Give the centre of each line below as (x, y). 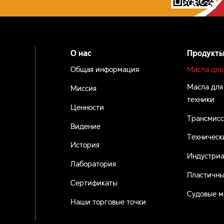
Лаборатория (93, 163)
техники (200, 98)
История (85, 144)
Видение (85, 125)
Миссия (83, 88)
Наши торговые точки (108, 201)
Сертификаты (94, 182)
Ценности (87, 106)
